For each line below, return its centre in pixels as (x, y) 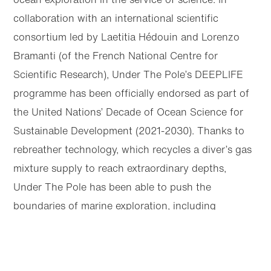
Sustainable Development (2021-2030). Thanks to (129, 130)
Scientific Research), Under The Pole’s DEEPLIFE (129, 74)
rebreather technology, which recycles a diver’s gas (133, 149)
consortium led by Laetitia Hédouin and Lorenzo (127, 37)
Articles (52, 236)
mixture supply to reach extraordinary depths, (120, 168)
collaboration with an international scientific (116, 18)
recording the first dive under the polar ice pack (125, 224)
